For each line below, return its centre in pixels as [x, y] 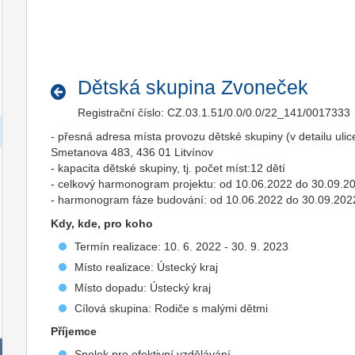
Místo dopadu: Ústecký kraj [143, 288]
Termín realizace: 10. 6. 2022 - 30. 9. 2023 [182, 246]
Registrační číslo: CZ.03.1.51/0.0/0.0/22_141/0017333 [214, 113]
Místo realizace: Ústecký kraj [147, 267]
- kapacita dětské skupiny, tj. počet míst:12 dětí [168, 168]
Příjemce [74, 331]
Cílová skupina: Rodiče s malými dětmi [172, 308]
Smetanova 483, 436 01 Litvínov [132, 152]
